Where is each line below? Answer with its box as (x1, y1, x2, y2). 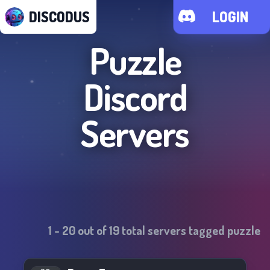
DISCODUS (29, 7, 90, 26)
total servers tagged (119, 222, 227, 238)
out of (75, 222, 109, 238)
